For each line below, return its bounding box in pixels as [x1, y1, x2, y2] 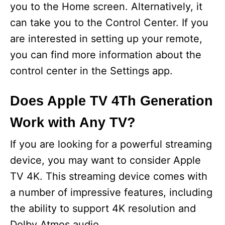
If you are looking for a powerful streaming [10, 138, 212, 150]
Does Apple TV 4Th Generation [10, 93, 213, 108]
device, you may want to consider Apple [10, 154, 201, 166]
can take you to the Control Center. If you [10, 17, 208, 29]
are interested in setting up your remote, [10, 33, 202, 45]
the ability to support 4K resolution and [10, 202, 196, 214]
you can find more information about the [10, 49, 201, 61]
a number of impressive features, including [10, 186, 212, 198]
